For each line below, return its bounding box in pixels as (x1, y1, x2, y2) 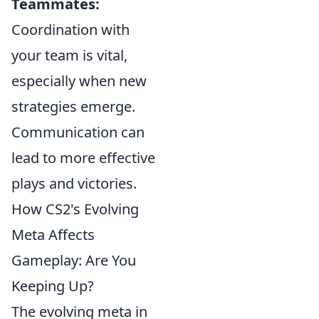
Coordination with (11, 20, 130, 39)
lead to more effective (11, 148, 155, 167)
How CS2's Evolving (11, 199, 139, 219)
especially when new (11, 71, 147, 90)
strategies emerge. (11, 97, 135, 116)
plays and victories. (11, 174, 137, 193)
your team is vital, (11, 46, 127, 65)
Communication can (11, 122, 145, 142)
